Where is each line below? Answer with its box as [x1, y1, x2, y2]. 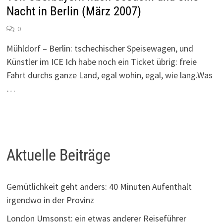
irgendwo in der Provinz [6, 194, 94, 206]
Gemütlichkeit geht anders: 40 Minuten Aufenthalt [6, 181, 192, 193]
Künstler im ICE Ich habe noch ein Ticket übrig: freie [6, 56, 197, 68]
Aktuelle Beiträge [6, 145, 111, 165]
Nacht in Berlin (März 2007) [6, 4, 141, 19]
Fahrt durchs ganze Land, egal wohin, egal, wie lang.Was [6, 69, 213, 81]
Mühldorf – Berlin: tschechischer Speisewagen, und [6, 43, 193, 55]
